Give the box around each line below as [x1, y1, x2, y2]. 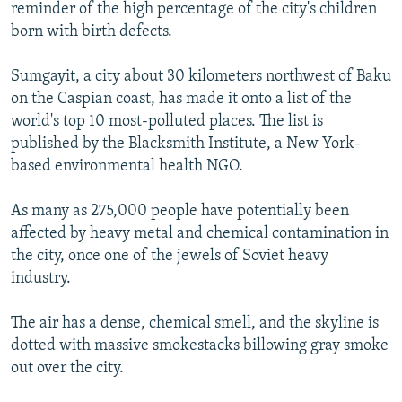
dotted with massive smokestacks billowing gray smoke [11, 337, 389, 355]
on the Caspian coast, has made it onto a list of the [11, 91, 352, 109]
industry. [11, 270, 71, 288]
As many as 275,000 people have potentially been [11, 203, 349, 221]
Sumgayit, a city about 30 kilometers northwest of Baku [11, 68, 391, 86]
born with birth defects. [11, 23, 172, 41]
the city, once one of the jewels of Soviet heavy [11, 248, 328, 266]
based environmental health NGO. [11, 158, 243, 176]
